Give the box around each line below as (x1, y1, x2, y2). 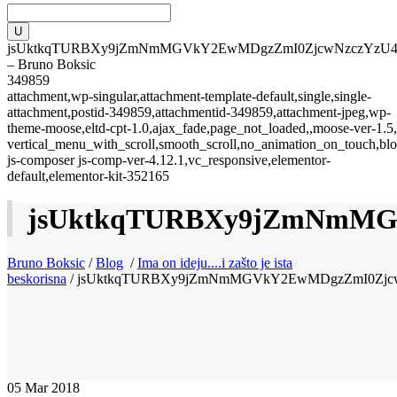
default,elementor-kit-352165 (7, 168, 169, 183)
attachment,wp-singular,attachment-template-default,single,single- (7, 89, 371, 104)
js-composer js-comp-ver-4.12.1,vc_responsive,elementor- (7, 152, 331, 167)
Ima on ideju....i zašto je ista (137, 254, 292, 270)
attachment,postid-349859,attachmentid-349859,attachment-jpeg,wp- (7, 105, 391, 120)
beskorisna (7, 270, 66, 286)
